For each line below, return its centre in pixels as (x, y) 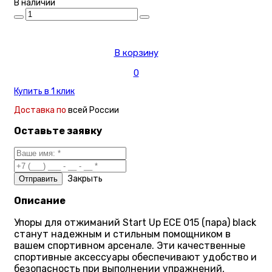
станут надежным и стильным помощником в (122, 234)
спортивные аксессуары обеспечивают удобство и (135, 257)
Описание (40, 201)
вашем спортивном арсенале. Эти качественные (130, 245)
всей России (93, 110)
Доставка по (41, 110)
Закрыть (85, 178)
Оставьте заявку (58, 131)
